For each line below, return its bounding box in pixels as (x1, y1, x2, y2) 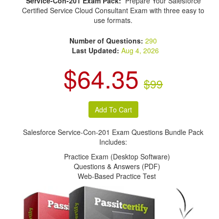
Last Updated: (71, 45, 119, 55)
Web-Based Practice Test (78, 171, 156, 181)
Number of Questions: (69, 36, 146, 45)
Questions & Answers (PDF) (73, 161, 160, 171)
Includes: (99, 137, 128, 147)
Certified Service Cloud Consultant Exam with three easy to (22, 5, 205, 15)
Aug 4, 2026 (121, 45, 159, 55)
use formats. (94, 15, 133, 25)
